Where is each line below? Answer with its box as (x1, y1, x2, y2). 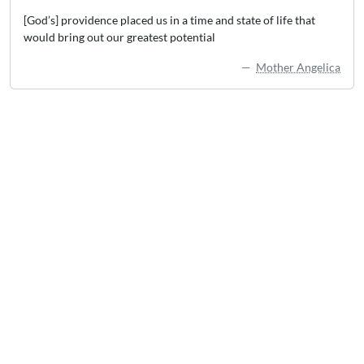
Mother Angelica (256, 60, 340, 74)
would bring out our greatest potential (24, 30, 215, 44)
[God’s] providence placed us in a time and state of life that (24, 13, 315, 27)
